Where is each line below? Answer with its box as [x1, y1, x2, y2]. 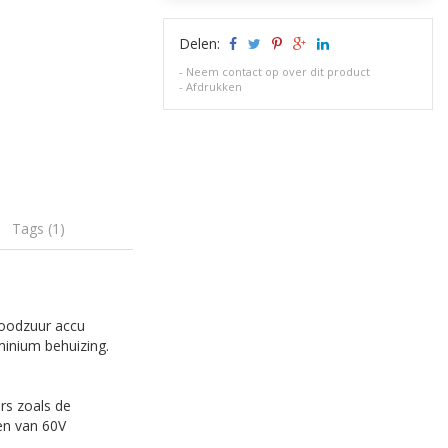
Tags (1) [12, 218, 66, 238]
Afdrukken [186, 79, 243, 94]
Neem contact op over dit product [186, 64, 371, 79]
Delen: [179, 34, 225, 53]
